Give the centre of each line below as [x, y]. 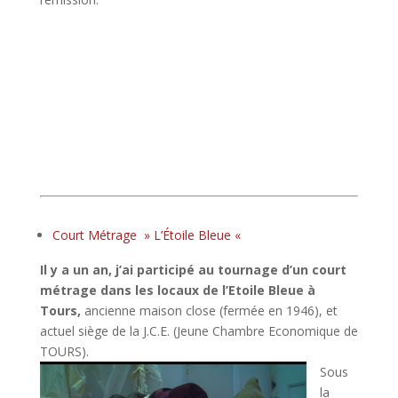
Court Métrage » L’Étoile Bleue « [148, 235]
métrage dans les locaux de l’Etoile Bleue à [177, 290]
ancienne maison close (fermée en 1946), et [209, 310]
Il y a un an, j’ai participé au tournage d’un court [193, 269]
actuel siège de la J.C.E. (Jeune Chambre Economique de [199, 330]
